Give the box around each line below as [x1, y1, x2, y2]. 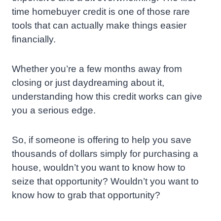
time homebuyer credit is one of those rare [12, 6, 190, 17]
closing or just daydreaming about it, [12, 77, 164, 88]
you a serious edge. [12, 105, 96, 116]
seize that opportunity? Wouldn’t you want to [12, 176, 199, 187]
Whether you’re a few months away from [12, 64, 182, 74]
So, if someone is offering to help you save [12, 135, 191, 146]
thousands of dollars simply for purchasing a [12, 148, 198, 159]
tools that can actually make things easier [12, 20, 186, 31]
